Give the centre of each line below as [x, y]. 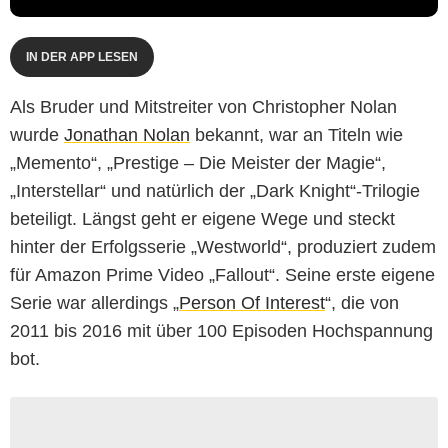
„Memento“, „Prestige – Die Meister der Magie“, [198, 162]
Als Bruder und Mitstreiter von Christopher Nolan [203, 106]
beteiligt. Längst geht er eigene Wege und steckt [202, 218]
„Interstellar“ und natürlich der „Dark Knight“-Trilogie [215, 190]
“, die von [362, 302]
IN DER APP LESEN [82, 56]
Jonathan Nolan [127, 134]
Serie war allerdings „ [94, 302]
